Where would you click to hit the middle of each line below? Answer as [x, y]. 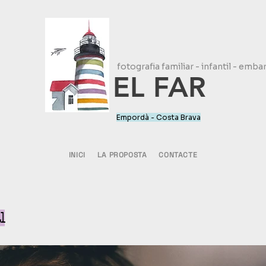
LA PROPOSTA [122, 155]
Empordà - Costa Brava [159, 117]
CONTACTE [178, 155]
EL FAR [160, 87]
